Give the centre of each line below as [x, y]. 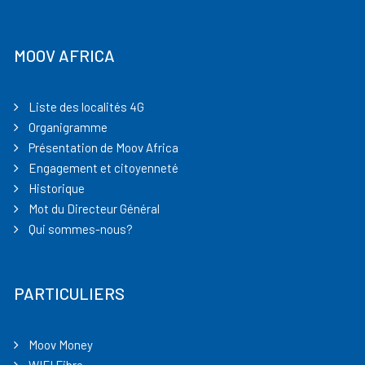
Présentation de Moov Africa [104, 147]
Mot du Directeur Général [95, 209]
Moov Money [61, 345]
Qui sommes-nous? [81, 229]
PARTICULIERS [70, 293]
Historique [57, 188]
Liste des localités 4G [87, 107]
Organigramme [68, 127]
